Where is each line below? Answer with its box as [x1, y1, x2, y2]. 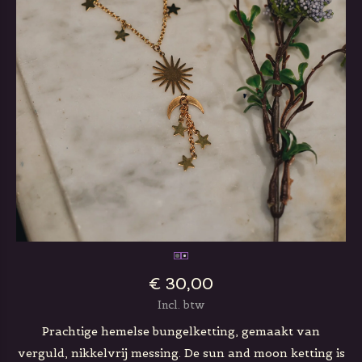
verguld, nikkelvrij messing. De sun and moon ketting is [17, 346, 345, 360]
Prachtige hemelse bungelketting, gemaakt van [42, 324, 320, 339]
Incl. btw [158, 298, 204, 312]
